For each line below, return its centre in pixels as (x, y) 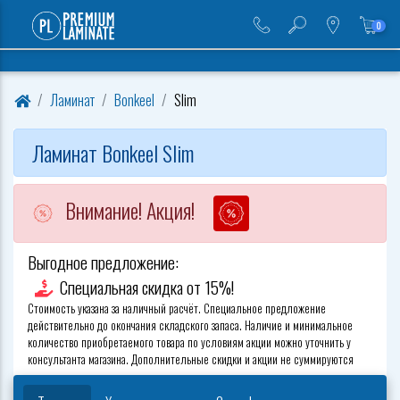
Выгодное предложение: (103, 262)
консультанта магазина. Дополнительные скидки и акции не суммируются (191, 359)
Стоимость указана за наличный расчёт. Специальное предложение (177, 308)
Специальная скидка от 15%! (147, 287)
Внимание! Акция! (130, 209)
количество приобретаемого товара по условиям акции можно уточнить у (189, 342)
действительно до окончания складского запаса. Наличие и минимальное (190, 325)
